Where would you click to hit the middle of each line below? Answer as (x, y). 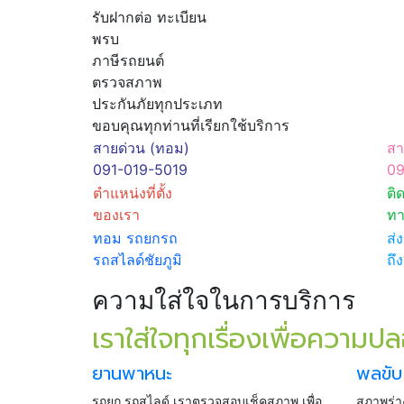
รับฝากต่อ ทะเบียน (149, 17)
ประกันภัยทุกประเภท (157, 104)
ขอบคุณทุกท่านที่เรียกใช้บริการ (191, 125)
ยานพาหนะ (132, 373)
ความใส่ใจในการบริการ (224, 300)
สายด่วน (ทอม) (141, 148)
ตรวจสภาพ (127, 82)
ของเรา (116, 215)
